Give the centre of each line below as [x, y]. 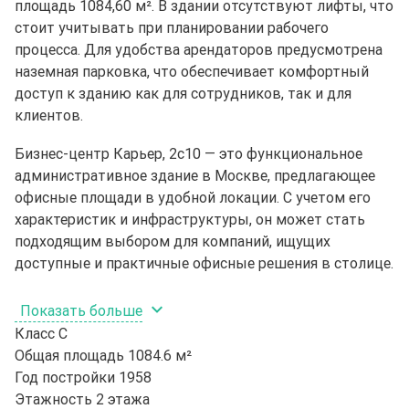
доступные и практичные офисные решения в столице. [204, 262]
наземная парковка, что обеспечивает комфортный [192, 71]
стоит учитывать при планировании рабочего [172, 27]
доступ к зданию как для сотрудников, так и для [183, 93]
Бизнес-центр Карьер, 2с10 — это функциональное [189, 153]
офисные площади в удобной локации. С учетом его [193, 197]
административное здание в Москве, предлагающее [195, 175]
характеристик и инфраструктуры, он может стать [190, 219]
